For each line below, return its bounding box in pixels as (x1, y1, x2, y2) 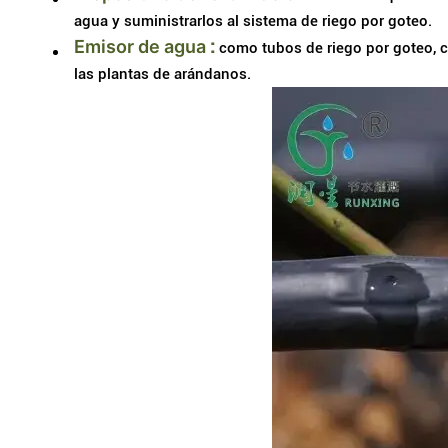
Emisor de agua (73, 35, 206, 57)
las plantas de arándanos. (73, 64, 251, 83)
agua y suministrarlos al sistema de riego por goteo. (73, 11, 432, 30)
